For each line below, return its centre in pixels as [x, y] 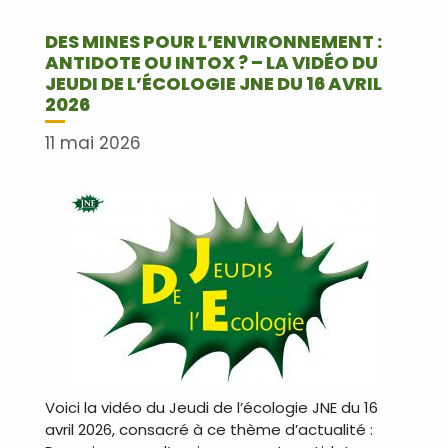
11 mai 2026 [93, 143]
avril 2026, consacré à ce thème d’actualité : [209, 430]
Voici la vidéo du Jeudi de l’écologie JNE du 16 [211, 408]
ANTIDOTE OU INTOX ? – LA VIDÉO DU [211, 62]
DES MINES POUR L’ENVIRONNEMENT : [213, 41]
